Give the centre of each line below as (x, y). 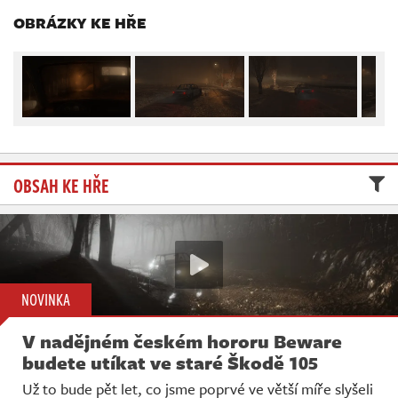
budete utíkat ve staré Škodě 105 (170, 363)
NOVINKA (46, 300)
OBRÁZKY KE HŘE (80, 22)
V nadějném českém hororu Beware (182, 342)
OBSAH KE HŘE (61, 184)
